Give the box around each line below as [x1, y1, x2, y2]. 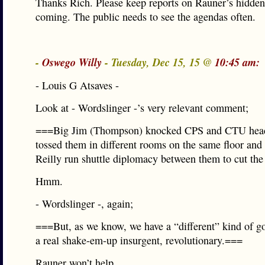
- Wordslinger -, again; [35, 196, 133, 211]
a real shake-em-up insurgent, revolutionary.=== [35, 233, 243, 247]
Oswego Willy [42, 54, 102, 70]
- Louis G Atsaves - [35, 78, 119, 92]
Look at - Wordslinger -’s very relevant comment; [35, 101, 248, 115]
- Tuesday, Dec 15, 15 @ [102, 54, 215, 70]
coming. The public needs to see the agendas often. [35, 9, 256, 24]
